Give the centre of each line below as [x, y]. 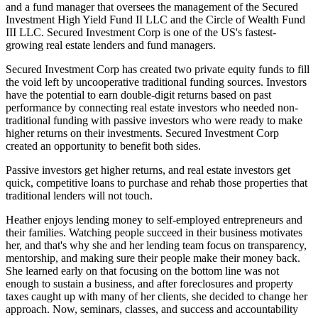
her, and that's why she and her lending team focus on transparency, [156, 246]
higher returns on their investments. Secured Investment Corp [142, 133]
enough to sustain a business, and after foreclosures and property [149, 284]
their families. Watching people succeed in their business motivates [154, 233]
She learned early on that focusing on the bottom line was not [142, 271]
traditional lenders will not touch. [79, 196]
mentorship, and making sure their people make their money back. [153, 258]
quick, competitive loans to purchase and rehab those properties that [157, 183]
